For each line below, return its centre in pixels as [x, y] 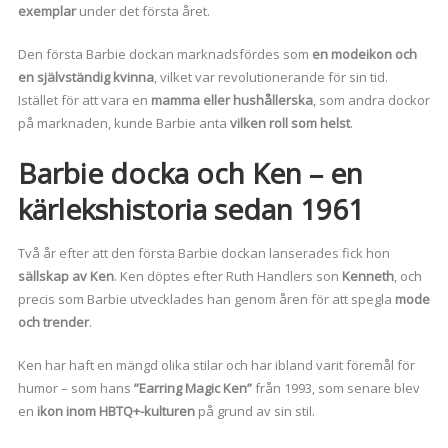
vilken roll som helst [289, 123]
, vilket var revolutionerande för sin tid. [270, 77]
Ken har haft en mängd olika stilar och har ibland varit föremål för [216, 365]
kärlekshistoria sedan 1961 [190, 209]
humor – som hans [75, 388]
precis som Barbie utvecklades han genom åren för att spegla [206, 299]
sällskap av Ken [65, 276]
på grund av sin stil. [254, 411]
